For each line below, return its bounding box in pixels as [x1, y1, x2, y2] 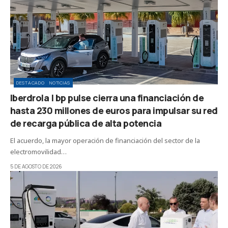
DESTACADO [16, 79, 45, 86]
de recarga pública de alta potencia [10, 117, 162, 129]
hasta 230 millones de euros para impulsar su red [10, 104, 218, 117]
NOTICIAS [49, 79, 70, 86]
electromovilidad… [10, 147, 67, 156]
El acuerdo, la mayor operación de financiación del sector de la [10, 135, 200, 145]
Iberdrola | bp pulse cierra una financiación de [10, 91, 204, 104]
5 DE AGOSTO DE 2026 [10, 162, 62, 170]
